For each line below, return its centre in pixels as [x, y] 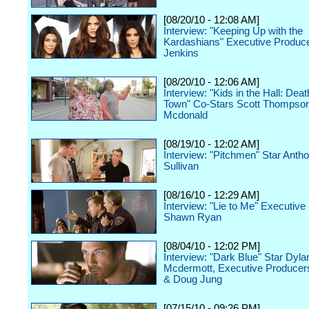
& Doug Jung [193, 279]
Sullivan [181, 166]
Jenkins [181, 53]
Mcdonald [186, 115]
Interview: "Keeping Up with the [233, 31]
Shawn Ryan [192, 217]
